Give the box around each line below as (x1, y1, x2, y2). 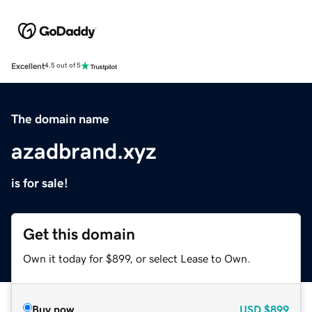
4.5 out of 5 (45, 62, 81, 70)
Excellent (11, 61, 45, 70)
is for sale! (11, 176, 68, 189)
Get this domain (23, 226, 135, 242)
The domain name (11, 112, 109, 125)
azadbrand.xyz (11, 139, 157, 162)
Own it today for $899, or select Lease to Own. (23, 252, 251, 264)
